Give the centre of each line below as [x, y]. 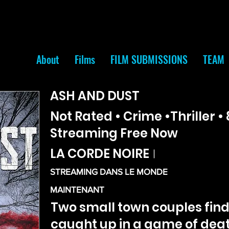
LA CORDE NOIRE [100, 154]
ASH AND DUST [95, 96]
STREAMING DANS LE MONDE [109, 171]
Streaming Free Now [114, 133]
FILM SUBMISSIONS [149, 59]
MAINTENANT [77, 189]
